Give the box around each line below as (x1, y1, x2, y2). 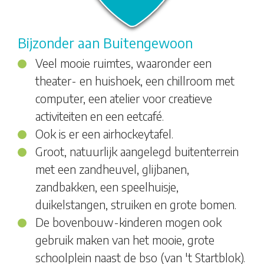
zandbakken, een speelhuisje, (35, 179, 179, 194)
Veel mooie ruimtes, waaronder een (35, 55, 212, 70)
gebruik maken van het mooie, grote (35, 232, 214, 247)
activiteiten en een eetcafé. (35, 108, 164, 123)
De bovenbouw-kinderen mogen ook (35, 214, 222, 229)
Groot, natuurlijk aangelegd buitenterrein (35, 143, 239, 159)
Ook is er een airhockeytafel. (35, 126, 173, 141)
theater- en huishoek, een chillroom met (35, 72, 235, 88)
